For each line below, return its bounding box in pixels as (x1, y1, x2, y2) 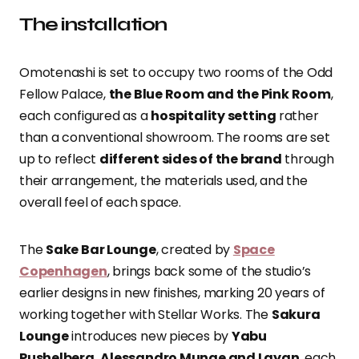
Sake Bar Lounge (46, 240, 156, 259)
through (281, 149, 334, 168)
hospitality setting (151, 106, 279, 125)
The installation (19, 12, 167, 36)
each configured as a (19, 106, 151, 125)
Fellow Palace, (19, 84, 109, 103)
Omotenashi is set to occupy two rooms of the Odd (19, 63, 333, 82)
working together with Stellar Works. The (19, 305, 272, 324)
